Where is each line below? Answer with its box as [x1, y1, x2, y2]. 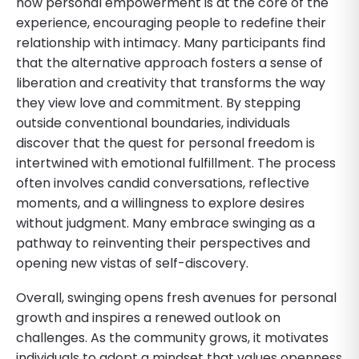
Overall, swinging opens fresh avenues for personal [16, 288, 337, 307]
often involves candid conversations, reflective [16, 173, 309, 192]
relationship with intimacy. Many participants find [16, 33, 325, 52]
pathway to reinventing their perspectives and [16, 233, 310, 252]
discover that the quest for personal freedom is [16, 133, 315, 152]
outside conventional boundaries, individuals [16, 113, 290, 132]
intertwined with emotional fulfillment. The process [16, 153, 336, 172]
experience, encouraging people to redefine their [16, 13, 326, 32]
